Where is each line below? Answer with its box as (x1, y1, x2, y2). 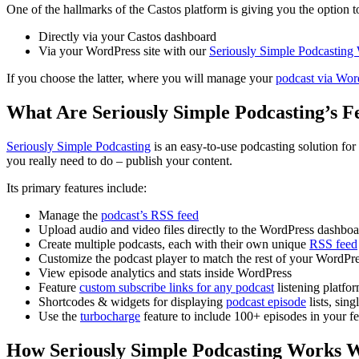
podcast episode (226, 294, 306, 309)
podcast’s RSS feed (101, 208, 199, 222)
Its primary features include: (6, 180, 147, 195)
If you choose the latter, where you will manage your (6, 71, 276, 85)
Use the (38, 309, 80, 323)
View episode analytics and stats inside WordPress (38, 265, 292, 280)
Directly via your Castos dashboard (38, 29, 216, 43)
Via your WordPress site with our (38, 43, 209, 58)
